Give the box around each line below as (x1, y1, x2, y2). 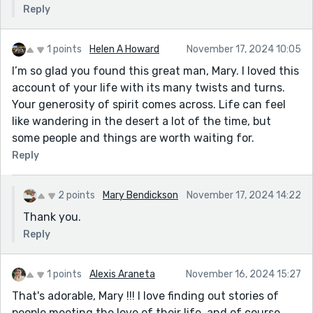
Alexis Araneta (89, 268, 155, 280)
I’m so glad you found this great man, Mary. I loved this (12, 64, 299, 78)
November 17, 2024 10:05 (187, 43, 301, 55)
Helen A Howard (89, 43, 159, 55)
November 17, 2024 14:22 (187, 189, 301, 201)
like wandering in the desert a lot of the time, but (12, 114, 271, 128)
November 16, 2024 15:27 (186, 268, 301, 280)
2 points (58, 189, 95, 201)
